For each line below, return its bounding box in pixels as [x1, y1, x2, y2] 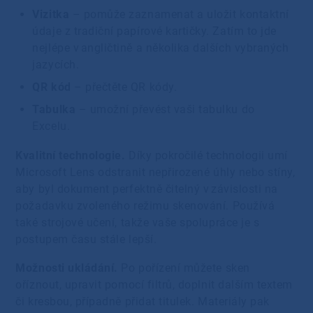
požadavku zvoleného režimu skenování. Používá [15, 198, 275, 212]
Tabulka [32, 102, 79, 116]
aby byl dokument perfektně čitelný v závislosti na [15, 182, 278, 196]
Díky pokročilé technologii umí [125, 148, 288, 162]
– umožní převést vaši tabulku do [78, 102, 255, 116]
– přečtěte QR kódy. [71, 80, 177, 94]
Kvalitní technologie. [15, 148, 126, 162]
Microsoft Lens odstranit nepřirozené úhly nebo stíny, [15, 165, 296, 179]
